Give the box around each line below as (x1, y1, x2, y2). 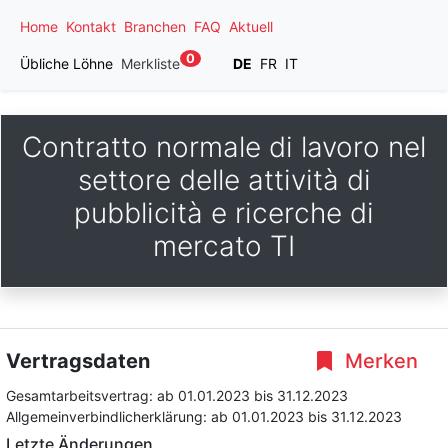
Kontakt (66, 18, 116, 35)
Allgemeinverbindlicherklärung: (6, 408, 211, 425)
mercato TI (153, 229, 295, 263)
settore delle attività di (77, 163, 371, 197)
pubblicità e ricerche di (74, 196, 374, 230)
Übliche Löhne (20, 55, 113, 72)
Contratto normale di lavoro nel (22, 130, 426, 164)
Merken (340, 349, 418, 373)
